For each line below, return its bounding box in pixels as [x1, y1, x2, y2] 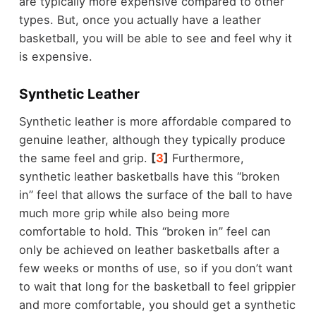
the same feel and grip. [18, 151, 151, 166]
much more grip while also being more [18, 206, 230, 221]
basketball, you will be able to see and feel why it [18, 30, 292, 45]
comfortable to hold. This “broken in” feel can [18, 224, 271, 239]
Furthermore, [168, 151, 244, 166]
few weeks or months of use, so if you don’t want [18, 261, 293, 276]
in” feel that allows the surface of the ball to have [18, 188, 293, 202]
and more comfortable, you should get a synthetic [18, 298, 296, 312]
